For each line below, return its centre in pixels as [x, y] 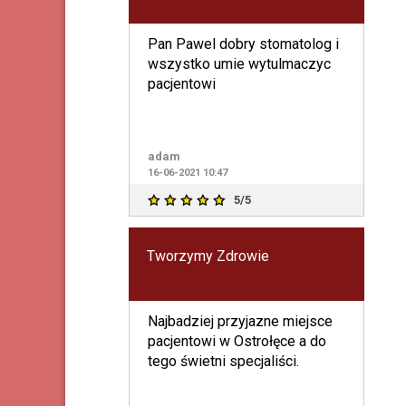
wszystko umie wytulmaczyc [239, 63]
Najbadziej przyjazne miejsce [240, 321]
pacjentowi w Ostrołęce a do [237, 341]
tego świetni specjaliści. [223, 361]
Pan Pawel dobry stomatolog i [183, 43]
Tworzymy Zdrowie [208, 256]
